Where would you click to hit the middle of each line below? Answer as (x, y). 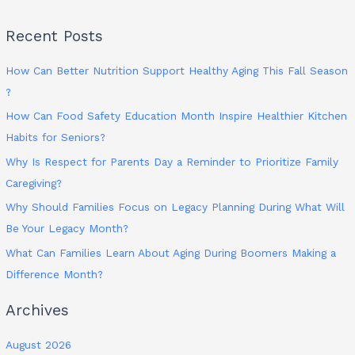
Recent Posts (55, 36)
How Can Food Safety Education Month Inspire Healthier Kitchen (177, 116)
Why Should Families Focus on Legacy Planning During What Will (176, 207)
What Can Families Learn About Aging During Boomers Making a (171, 252)
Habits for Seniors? (56, 137)
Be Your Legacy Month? (67, 229)
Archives (38, 311)
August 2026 (39, 345)
